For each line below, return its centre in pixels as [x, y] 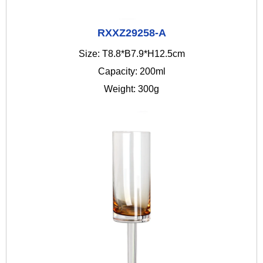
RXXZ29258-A [131, 33]
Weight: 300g [131, 89]
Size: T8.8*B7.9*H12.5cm [131, 54]
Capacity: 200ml [131, 72]
